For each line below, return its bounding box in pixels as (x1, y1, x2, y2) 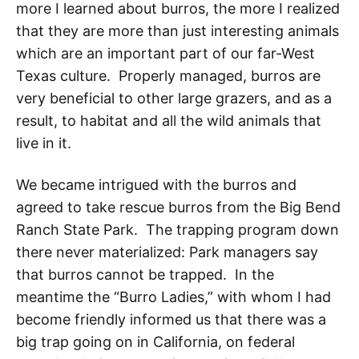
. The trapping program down (134, 221, 339, 239)
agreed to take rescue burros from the (16, 199, 280, 216)
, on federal (218, 333, 295, 351)
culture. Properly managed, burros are (60, 67, 321, 85)
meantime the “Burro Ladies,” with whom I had (16, 288, 331, 306)
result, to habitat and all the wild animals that (16, 112, 321, 130)
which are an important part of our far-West (16, 45, 315, 63)
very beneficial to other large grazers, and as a (16, 90, 332, 107)
